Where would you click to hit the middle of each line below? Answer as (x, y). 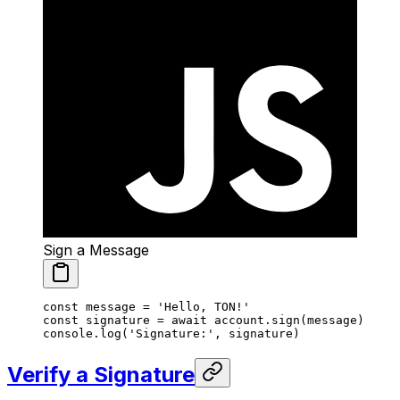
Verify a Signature (101, 374)
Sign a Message (96, 250)
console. (71, 333)
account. (239, 320)
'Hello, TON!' (200, 306)
